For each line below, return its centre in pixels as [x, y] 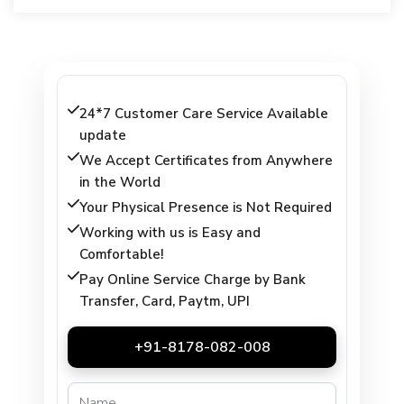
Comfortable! [122, 254]
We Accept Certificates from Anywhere [207, 160]
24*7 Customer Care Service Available [204, 113]
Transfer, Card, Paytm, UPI [165, 301]
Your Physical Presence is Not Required [206, 207]
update [103, 135]
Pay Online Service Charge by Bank [193, 279]
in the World [120, 182]
